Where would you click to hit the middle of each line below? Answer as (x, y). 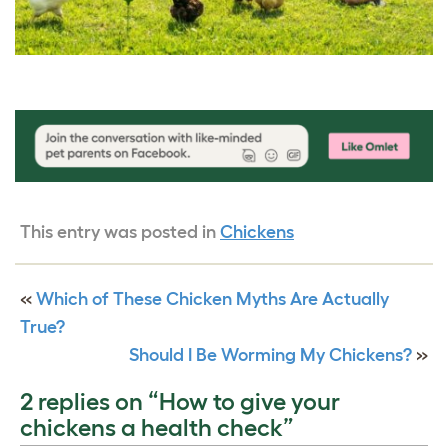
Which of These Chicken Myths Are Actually (212, 298)
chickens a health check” (157, 427)
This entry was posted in (120, 231)
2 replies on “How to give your (180, 401)
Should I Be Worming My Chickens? (270, 354)
